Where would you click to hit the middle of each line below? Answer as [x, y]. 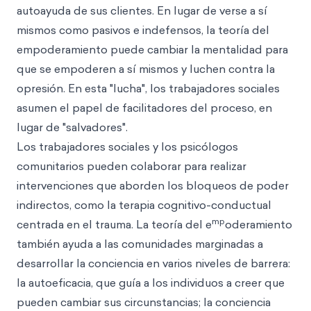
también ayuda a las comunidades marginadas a [140, 244]
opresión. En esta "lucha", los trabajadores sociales [148, 88]
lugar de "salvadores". [72, 127]
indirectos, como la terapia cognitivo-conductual [144, 205]
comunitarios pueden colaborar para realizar [132, 166]
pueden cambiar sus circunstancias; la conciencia [144, 302]
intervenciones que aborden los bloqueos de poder [153, 185]
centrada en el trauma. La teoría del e [114, 224]
